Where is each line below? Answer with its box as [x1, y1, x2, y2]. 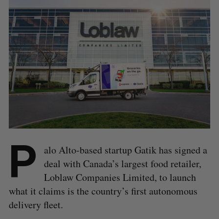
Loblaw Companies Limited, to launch [44, 170, 196, 184]
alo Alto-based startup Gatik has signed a [44, 143, 207, 156]
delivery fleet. [8, 197, 63, 211]
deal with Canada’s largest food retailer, [44, 156, 201, 170]
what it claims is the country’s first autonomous [8, 184, 197, 197]
